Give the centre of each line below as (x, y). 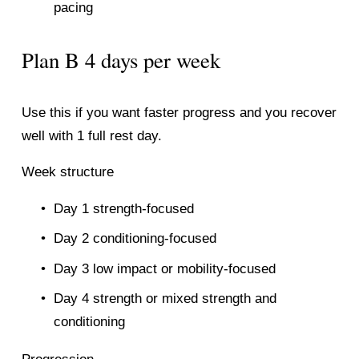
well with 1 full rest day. (91, 135)
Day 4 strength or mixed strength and (165, 299)
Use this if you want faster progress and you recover (179, 112)
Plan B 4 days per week (121, 60)
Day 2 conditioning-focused (135, 239)
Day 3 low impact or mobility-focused (164, 268)
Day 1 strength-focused (123, 208)
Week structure (67, 171)
